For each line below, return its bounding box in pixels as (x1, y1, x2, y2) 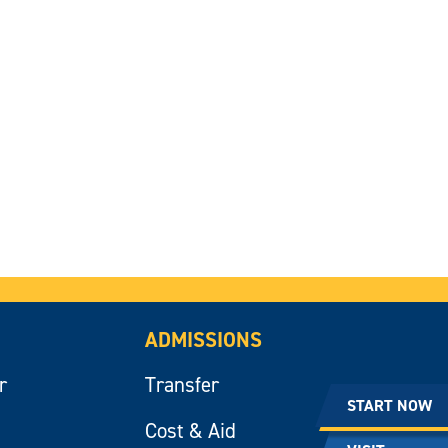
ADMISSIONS (144, 325, 262, 354)
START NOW (347, 394, 432, 416)
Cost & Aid (144, 416, 236, 445)
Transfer (144, 370, 219, 399)
